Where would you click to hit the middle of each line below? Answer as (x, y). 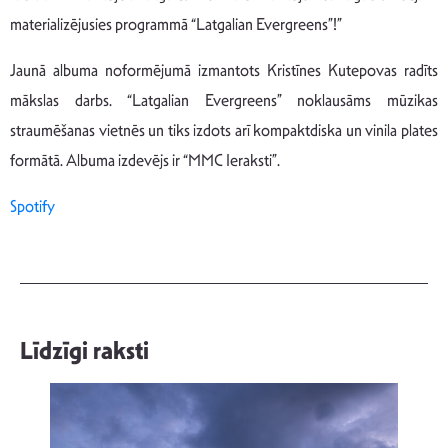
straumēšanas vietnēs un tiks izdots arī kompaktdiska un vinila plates (224, 131)
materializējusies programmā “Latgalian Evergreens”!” (176, 25)
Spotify (32, 207)
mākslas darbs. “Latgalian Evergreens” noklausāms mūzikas (224, 101)
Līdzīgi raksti (84, 351)
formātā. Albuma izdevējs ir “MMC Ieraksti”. (145, 161)
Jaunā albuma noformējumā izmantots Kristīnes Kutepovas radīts (224, 71)
